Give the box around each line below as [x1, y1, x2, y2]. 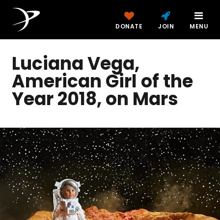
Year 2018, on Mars [12, 86, 178, 111]
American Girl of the [12, 69, 193, 94]
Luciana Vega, [12, 51, 139, 76]
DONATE [115, 22, 142, 30]
